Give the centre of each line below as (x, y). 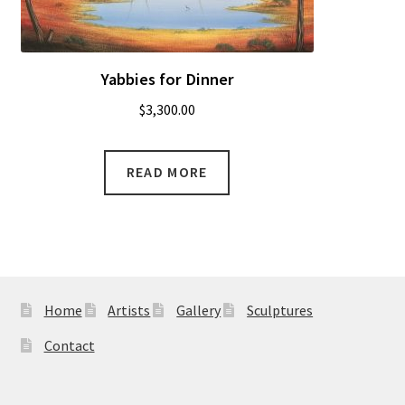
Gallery (199, 311)
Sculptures (280, 311)
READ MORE (167, 172)
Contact (69, 346)
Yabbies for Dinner (167, 79)
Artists (129, 311)
